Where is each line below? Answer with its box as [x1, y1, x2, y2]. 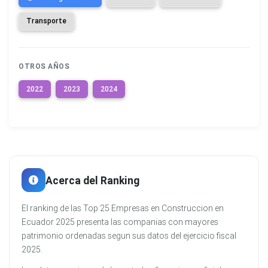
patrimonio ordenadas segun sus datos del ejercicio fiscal [22, 230, 236, 242]
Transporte [26, 16, 66, 26]
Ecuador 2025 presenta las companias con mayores [22, 217, 218, 228]
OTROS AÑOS [19, 61, 69, 71]
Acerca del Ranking [45, 173, 139, 187]
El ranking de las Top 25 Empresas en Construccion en [22, 203, 224, 214]
